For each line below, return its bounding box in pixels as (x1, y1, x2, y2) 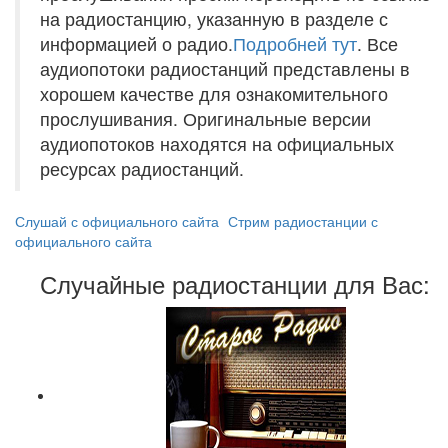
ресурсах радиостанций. (40, 156, 244, 181)
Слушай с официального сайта (15, 211, 219, 231)
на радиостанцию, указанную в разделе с (40, 6, 388, 31)
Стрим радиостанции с (228, 211, 378, 231)
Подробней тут (233, 31, 357, 56)
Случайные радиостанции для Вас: (40, 266, 431, 301)
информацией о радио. (40, 31, 233, 56)
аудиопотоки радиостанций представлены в (40, 56, 410, 81)
